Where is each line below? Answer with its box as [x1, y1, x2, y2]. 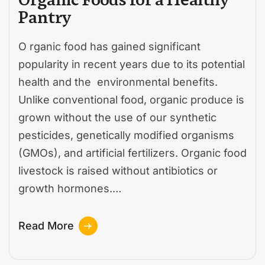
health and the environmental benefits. [18, 76, 218, 89]
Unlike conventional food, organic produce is [18, 93, 244, 106]
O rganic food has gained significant [18, 40, 201, 53]
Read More [18, 219, 74, 232]
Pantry [18, 7, 71, 28]
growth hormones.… [18, 182, 122, 195]
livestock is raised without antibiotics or [18, 164, 218, 177]
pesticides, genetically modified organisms [18, 129, 234, 142]
